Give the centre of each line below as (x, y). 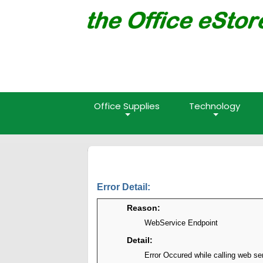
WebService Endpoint (181, 223)
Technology (215, 106)
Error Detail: (124, 187)
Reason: (144, 208)
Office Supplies (127, 106)
